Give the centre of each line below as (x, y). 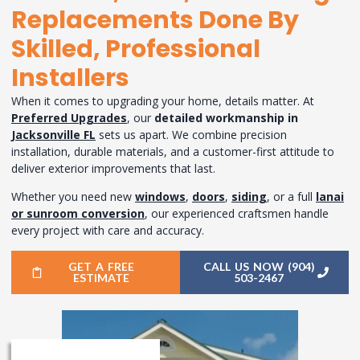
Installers (70, 78)
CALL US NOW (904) (259, 266)
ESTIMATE (101, 277)
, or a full (291, 197)
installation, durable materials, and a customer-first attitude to (173, 151)
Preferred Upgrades (69, 117)
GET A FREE (101, 266)
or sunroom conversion (78, 214)
